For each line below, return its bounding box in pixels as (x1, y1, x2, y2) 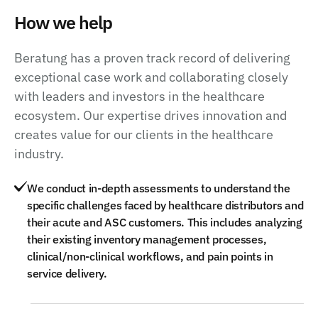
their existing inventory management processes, (27, 231, 267, 246)
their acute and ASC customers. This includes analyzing (27, 214, 302, 229)
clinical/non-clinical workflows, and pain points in (27, 248, 273, 263)
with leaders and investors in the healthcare (14, 87, 265, 104)
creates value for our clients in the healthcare (14, 126, 273, 143)
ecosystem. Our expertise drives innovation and (14, 106, 287, 124)
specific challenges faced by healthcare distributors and (27, 197, 304, 212)
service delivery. (27, 265, 107, 280)
